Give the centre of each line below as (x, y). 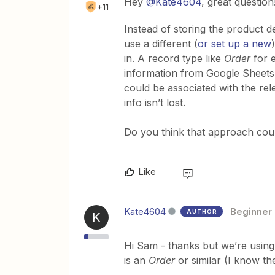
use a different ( (161, 44)
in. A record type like (174, 58)
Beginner (251, 211)
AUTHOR (202, 211)
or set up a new (234, 44)
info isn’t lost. (155, 103)
